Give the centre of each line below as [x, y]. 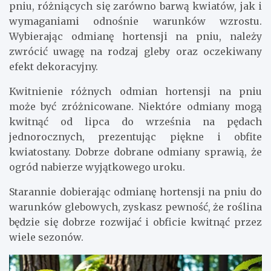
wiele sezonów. [46, 237]
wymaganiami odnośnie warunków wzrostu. [135, 21]
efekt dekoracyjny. [54, 66]
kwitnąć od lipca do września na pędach [135, 121]
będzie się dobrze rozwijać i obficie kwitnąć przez [135, 222]
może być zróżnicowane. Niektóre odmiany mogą [135, 106]
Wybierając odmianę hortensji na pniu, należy [135, 36]
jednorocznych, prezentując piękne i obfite [135, 136]
